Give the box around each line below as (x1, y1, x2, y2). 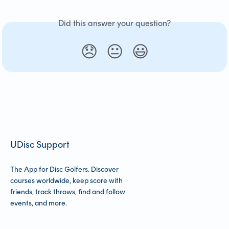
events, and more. (10, 199, 67, 208)
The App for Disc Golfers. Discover (10, 165, 119, 174)
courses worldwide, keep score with (10, 176, 123, 185)
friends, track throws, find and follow (10, 188, 125, 196)
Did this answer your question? (58, 18, 171, 28)
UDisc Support (10, 139, 70, 150)
